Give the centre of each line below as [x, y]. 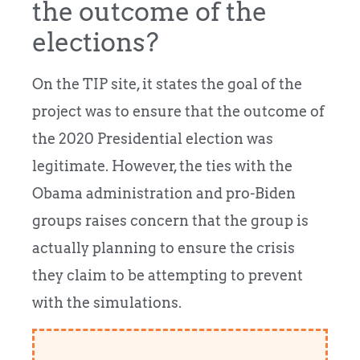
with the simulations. [107, 303]
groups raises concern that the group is [170, 221]
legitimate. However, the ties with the [162, 166]
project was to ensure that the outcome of [178, 112]
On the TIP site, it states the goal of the [167, 84]
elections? [96, 43]
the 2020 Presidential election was [153, 139]
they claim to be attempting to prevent [168, 276]
